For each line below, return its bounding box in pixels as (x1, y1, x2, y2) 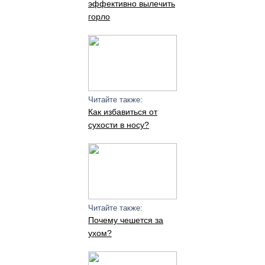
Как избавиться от (88, 107, 157, 117)
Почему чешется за (88, 215, 163, 225)
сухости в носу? (88, 120, 149, 130)
